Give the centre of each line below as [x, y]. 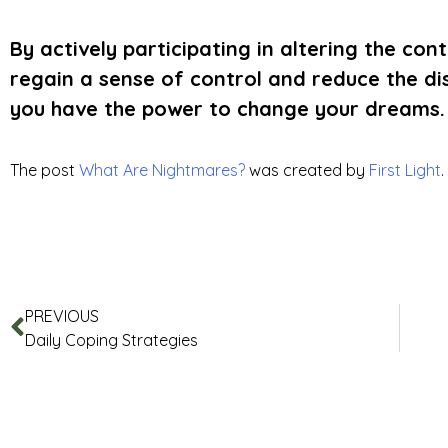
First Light [405, 169]
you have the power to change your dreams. [227, 108]
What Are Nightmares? [162, 169]
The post [44, 169]
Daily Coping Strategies [111, 339]
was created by [307, 169]
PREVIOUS [62, 315]
